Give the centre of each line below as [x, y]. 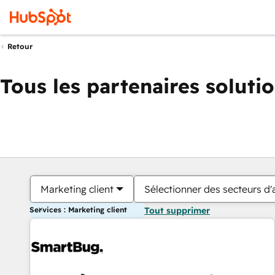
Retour [20, 47]
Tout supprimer [177, 211]
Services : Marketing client [78, 210]
